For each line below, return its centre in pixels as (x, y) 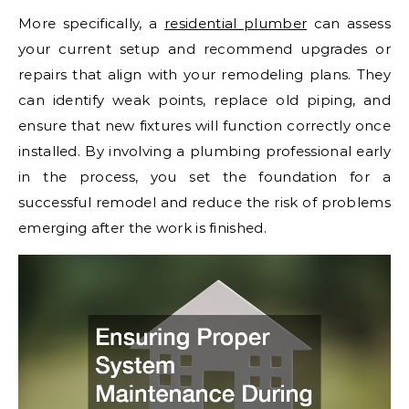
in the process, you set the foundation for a (204, 177)
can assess (349, 24)
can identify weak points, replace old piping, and (204, 100)
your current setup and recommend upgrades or (204, 49)
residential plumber (236, 24)
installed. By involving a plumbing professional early (204, 152)
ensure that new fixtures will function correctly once (204, 126)
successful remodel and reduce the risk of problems (204, 203)
